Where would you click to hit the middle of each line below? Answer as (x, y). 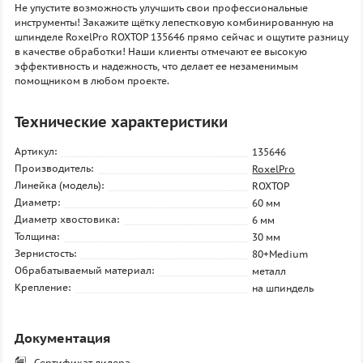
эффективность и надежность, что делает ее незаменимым (156, 66)
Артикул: (36, 151)
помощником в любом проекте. (92, 81)
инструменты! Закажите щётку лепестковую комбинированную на (174, 22)
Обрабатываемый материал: (84, 270)
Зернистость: (45, 253)
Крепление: (43, 287)
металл (269, 271)
